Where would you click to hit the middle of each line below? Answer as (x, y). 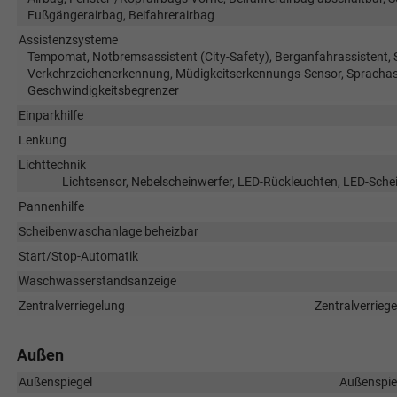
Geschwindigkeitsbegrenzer (103, 90)
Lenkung (42, 140)
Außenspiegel (55, 381)
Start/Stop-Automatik (78, 256)
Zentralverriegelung (71, 305)
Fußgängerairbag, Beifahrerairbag (121, 15)
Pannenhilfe (51, 206)
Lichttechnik (52, 164)
